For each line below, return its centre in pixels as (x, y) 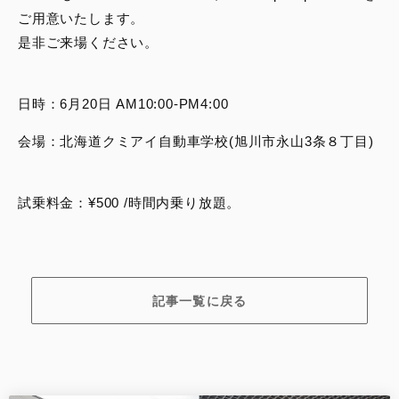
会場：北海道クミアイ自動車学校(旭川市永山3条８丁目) (196, 142)
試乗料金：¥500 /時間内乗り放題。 (130, 203)
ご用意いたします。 (81, 19)
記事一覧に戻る (199, 301)
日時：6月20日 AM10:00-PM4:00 (123, 104)
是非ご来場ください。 (88, 43)
